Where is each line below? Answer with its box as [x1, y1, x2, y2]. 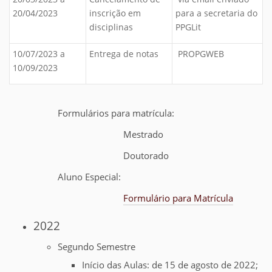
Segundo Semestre [58, 240, 135, 253]
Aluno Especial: [9, 171, 121, 183]
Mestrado [9, 128, 163, 141]
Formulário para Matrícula [123, 192, 233, 205]
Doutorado [9, 149, 169, 162]
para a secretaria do [175, 7, 257, 19]
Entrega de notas [89, 48, 158, 59]
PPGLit [175, 21, 201, 33]
